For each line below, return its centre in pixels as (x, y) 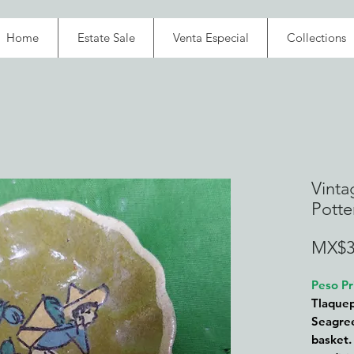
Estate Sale (106, 38)
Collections (316, 38)
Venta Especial (211, 38)
